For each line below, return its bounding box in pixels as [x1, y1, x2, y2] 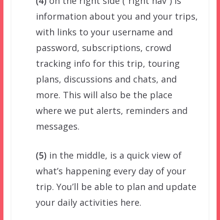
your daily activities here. [35, 196, 141, 208]
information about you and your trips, [35, 10, 198, 22]
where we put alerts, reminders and [35, 104, 188, 116]
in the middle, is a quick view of [46, 149, 182, 161]
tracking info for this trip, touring [35, 57, 180, 69]
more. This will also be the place [35, 88, 172, 101]
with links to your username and [35, 26, 173, 38]
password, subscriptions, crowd [35, 41, 171, 54]
